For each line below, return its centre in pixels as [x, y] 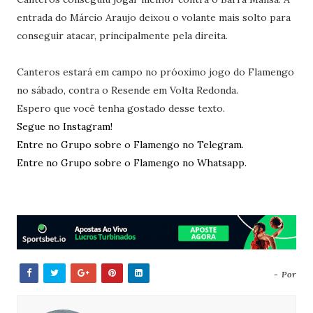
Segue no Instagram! [64, 126]
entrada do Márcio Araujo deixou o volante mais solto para [153, 17]
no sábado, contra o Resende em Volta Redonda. [127, 90]
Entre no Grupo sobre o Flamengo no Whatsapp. [131, 163]
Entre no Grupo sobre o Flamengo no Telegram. [130, 145]
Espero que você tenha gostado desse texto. [121, 108]
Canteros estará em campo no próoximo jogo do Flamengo [155, 72]
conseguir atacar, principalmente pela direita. [122, 36]
